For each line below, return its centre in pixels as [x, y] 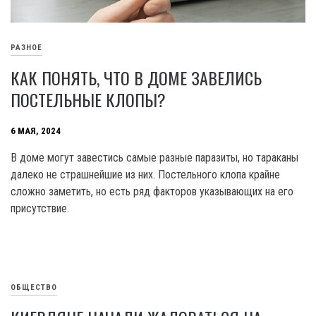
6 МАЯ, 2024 [36, 130]
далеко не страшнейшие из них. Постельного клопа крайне [145, 174]
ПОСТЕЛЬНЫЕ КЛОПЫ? [88, 99]
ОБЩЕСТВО [34, 287]
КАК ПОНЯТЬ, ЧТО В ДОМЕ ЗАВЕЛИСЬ [136, 77]
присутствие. [40, 208]
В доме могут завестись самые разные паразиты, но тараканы [154, 157]
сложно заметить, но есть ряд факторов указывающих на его [152, 191]
